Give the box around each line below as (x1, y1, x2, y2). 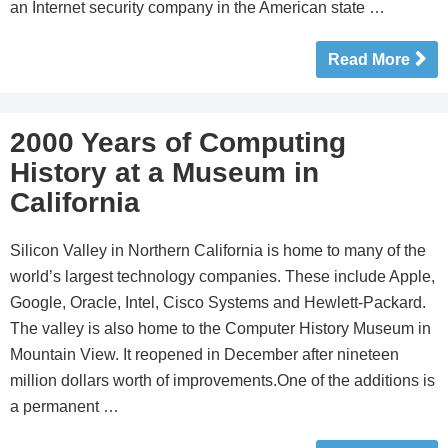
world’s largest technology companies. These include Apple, (10, 268, 435, 285)
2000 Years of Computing (10, 127, 346, 158)
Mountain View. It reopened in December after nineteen (10, 346, 399, 363)
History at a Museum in (10, 157, 319, 188)
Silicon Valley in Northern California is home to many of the (10, 242, 426, 259)
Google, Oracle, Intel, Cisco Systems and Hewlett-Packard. (10, 294, 426, 311)
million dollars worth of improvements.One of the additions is (10, 372, 435, 389)
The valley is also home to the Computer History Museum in (10, 320, 431, 337)
